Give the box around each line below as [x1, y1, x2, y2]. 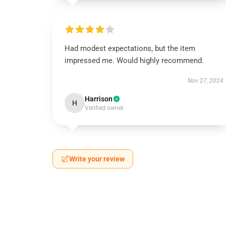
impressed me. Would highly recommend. [65, 56, 204, 65]
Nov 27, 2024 [187, 77, 223, 84]
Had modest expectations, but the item [65, 44, 195, 53]
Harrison [85, 95, 112, 103]
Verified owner [85, 104, 124, 111]
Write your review [69, 155, 125, 163]
